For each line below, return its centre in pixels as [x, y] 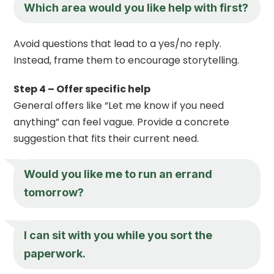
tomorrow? [54, 192]
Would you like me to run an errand [118, 174]
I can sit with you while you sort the [118, 235]
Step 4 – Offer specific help [82, 89]
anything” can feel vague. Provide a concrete [122, 122]
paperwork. [55, 253]
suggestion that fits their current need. [106, 138]
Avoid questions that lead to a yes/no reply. [118, 43]
